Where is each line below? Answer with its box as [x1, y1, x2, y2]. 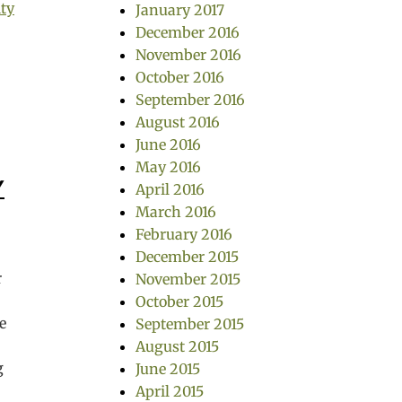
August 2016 [135, 113, 220, 131]
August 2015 [135, 337, 219, 355]
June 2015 [135, 360, 200, 378]
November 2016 [135, 46, 241, 64]
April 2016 [135, 180, 205, 198]
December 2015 [135, 248, 239, 266]
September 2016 [135, 91, 245, 109]
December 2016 [135, 23, 240, 41]
